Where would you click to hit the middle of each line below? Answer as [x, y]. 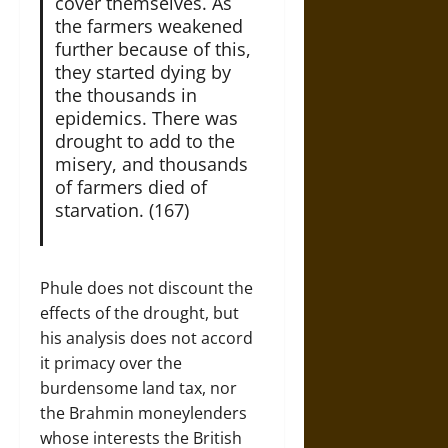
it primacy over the [111, 362]
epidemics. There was [146, 117]
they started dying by [142, 71]
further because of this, [152, 48]
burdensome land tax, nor [138, 387]
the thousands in [125, 94]
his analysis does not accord [146, 337]
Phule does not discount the [146, 287]
